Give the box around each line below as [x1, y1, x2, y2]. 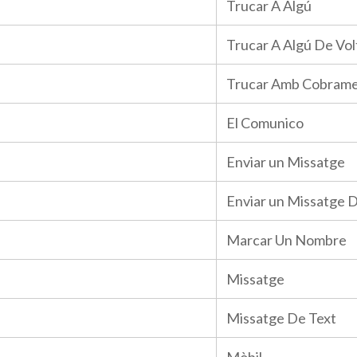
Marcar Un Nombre [226, 231, 347, 249]
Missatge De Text [226, 309, 336, 327]
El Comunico [226, 114, 304, 131]
